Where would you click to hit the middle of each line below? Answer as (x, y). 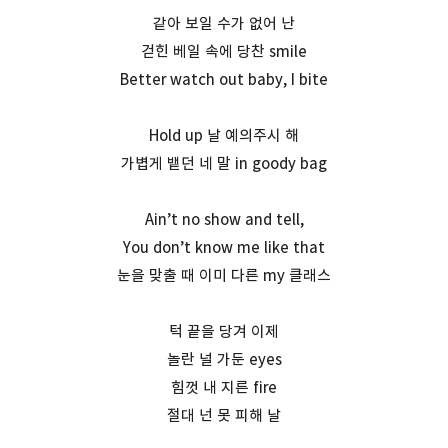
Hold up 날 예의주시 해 (224, 135)
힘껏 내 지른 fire (224, 387)
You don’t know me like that (224, 247)
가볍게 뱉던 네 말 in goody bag (224, 163)
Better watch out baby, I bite (224, 79)
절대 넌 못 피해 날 (224, 415)
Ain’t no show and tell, (224, 219)
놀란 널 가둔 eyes (224, 359)
